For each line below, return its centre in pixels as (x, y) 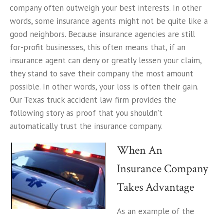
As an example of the (155, 211)
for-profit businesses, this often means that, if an (98, 47)
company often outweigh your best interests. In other (106, 8)
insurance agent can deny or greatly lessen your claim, (106, 60)
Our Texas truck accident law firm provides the (93, 100)
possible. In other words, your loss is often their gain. (104, 87)
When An (140, 150)
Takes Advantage (155, 187)
